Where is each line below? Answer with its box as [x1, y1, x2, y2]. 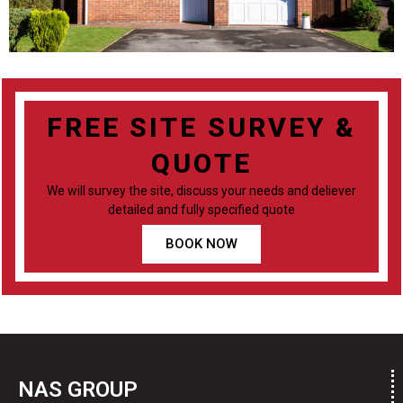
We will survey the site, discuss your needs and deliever [47, 184, 356, 199]
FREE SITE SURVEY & [46, 112, 357, 144]
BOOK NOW [166, 236, 237, 253]
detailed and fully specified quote [108, 202, 295, 218]
